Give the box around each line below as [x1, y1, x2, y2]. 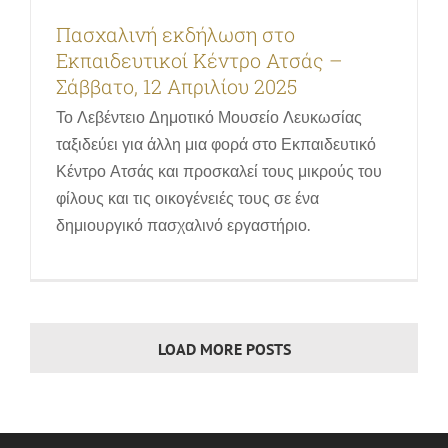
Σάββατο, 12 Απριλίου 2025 [55, 73, 297, 100]
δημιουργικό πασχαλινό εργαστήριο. [55, 215, 310, 236]
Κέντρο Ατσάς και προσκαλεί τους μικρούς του [55, 161, 382, 182]
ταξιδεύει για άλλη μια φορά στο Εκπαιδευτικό [55, 134, 376, 155]
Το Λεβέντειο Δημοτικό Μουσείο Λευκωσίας [55, 107, 362, 128]
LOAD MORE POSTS [157, 338, 291, 359]
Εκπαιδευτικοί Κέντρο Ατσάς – [55, 47, 343, 74]
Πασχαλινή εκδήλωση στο [55, 21, 295, 48]
